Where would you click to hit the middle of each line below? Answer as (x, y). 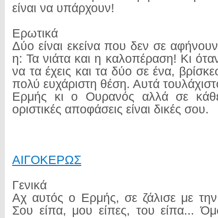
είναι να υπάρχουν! (63, 8)
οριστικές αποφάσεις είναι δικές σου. (110, 109)
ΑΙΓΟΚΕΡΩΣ (47, 160)
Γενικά (29, 185)
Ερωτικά (35, 33)
